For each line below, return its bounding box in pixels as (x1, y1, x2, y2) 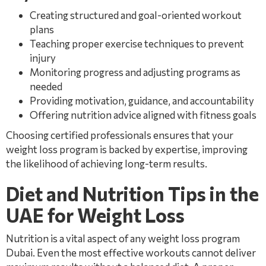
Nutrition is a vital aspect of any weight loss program (6, 232, 240, 245)
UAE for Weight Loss (6, 203, 185, 227)
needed (30, 80, 62, 93)
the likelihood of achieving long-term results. (6, 157, 207, 170)
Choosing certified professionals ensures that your (6, 129, 233, 141)
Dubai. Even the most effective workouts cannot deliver (6, 246, 256, 259)
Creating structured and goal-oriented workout (30, 9, 242, 21)
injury (30, 52, 56, 64)
